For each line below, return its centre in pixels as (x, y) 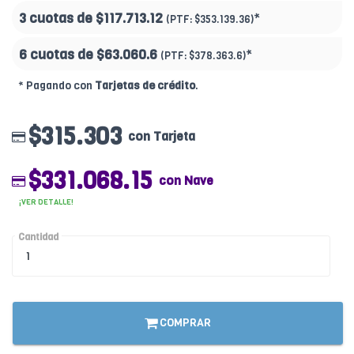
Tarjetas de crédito (145, 86)
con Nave (186, 181)
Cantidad (38, 237)
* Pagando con (56, 86)
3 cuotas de (57, 19)
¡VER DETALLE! (46, 202)
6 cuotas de (58, 55)
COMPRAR (184, 323)
